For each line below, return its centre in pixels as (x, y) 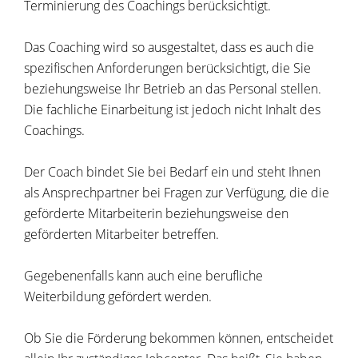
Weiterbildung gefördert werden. (118, 297)
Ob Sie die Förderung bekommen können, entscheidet (179, 338)
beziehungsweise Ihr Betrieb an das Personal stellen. (173, 89)
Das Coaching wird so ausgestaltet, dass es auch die (169, 48)
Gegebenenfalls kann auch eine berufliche (143, 276)
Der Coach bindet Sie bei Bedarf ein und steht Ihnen (172, 172)
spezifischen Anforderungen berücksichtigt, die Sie (167, 68)
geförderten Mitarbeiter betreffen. (121, 235)
